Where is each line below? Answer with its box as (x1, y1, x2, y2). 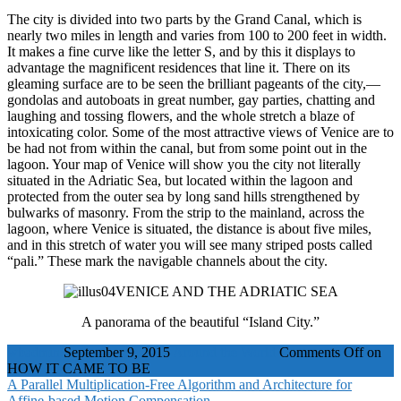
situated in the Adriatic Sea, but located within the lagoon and (7, 172, 353, 188)
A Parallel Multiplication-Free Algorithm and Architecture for (7, 376, 352, 392)
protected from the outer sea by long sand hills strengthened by (7, 188, 360, 204)
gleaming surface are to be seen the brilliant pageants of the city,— (7, 75, 380, 91)
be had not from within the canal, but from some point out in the (7, 140, 367, 156)
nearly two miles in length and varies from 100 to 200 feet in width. (7, 27, 387, 43)
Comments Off (279, 344, 363, 360)
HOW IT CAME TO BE (7, 360, 150, 376)
